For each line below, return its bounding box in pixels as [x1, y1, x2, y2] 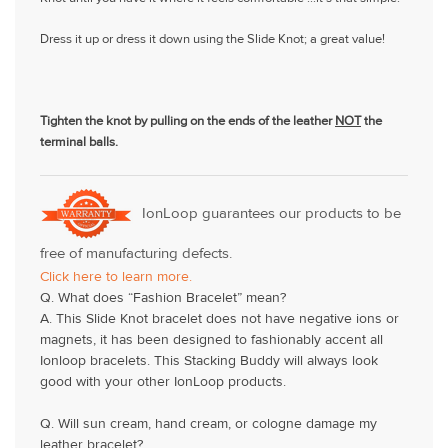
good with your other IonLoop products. [40, 373, 286, 392]
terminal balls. [40, 134, 121, 151]
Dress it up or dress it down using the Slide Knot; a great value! [40, 31, 385, 48]
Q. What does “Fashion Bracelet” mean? [40, 289, 286, 308]
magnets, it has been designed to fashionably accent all [40, 331, 383, 350]
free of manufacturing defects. [40, 244, 232, 264]
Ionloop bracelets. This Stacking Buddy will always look [40, 352, 378, 371]
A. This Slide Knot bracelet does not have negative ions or [40, 310, 399, 329]
